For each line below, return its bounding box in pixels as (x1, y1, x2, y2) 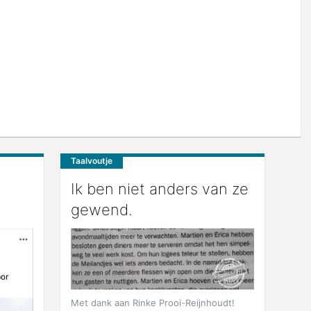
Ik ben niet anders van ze (70, 180, 249, 199)
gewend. (70, 201, 133, 219)
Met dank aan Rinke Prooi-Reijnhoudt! (70, 297, 235, 309)
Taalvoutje (70, 155, 112, 167)
